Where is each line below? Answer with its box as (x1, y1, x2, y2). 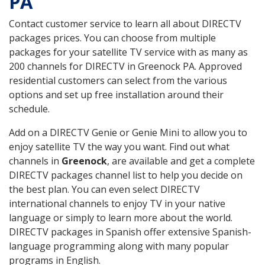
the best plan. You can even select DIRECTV (9, 182, 200, 196)
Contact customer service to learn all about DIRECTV (9, 17, 241, 30)
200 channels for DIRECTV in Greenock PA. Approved (9, 59, 242, 73)
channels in (9, 154, 62, 167)
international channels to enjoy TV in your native (9, 196, 225, 210)
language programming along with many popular (9, 239, 229, 253)
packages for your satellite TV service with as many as (9, 45, 248, 59)
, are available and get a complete (107, 154, 255, 167)
